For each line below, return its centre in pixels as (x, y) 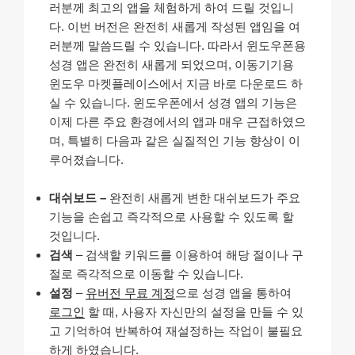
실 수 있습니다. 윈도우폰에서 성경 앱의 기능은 (173, 102)
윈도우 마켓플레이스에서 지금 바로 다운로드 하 (176, 83)
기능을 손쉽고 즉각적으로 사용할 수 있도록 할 (172, 216)
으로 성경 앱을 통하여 (233, 292)
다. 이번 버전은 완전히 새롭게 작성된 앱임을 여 (175, 26)
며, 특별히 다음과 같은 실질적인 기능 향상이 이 (175, 140)
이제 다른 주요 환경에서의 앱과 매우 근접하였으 (177, 121)
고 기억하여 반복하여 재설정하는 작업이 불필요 (176, 330)
